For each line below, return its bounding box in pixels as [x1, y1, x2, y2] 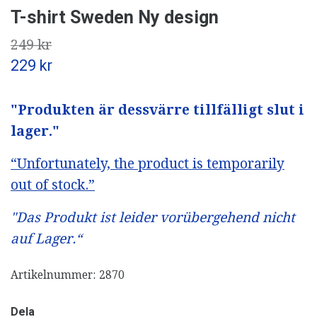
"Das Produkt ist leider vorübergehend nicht [11, 209, 295, 226]
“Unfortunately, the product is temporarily [11, 155, 284, 172]
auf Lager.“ [11, 230, 82, 247]
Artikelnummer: [11, 268, 96, 282]
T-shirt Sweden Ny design [11, 6, 219, 28]
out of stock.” [11, 176, 95, 193]
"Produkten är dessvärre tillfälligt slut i [11, 101, 304, 118]
